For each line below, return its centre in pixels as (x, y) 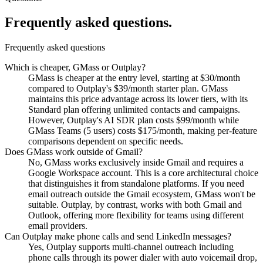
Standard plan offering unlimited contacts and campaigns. (134, 110)
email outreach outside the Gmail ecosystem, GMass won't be (142, 194)
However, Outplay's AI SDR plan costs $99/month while (134, 120)
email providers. (58, 226)
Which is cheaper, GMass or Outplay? (75, 68)
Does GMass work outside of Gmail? (74, 152)
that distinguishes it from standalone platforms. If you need (136, 184)
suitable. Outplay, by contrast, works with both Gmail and (135, 205)
